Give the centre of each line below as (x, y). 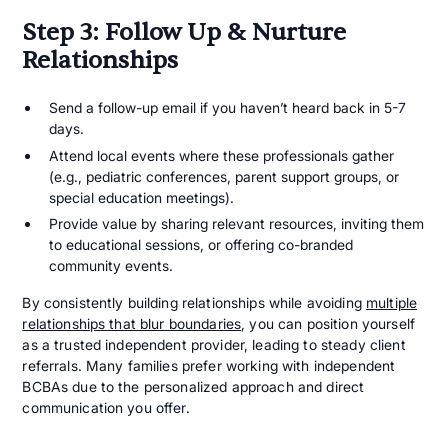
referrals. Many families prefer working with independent (209, 366)
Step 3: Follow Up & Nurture (184, 33)
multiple (391, 303)
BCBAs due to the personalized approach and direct (193, 387)
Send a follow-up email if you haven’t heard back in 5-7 (227, 108)
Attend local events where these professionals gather (221, 155)
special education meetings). (141, 197)
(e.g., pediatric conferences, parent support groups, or (223, 176)
